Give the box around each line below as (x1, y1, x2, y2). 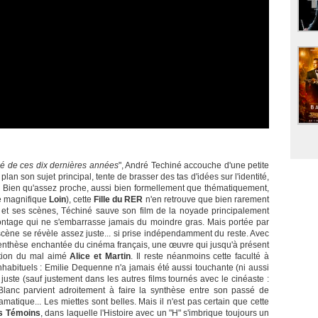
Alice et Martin (70, 251, 131, 262)
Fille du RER (94, 194, 143, 205)
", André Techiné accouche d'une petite (118, 160, 270, 171)
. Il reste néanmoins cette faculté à (131, 251, 270, 262)
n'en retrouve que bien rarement (143, 194, 270, 205)
